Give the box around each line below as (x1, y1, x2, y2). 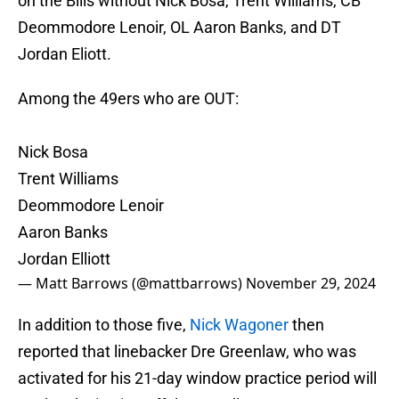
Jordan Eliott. (18, 45, 111, 64)
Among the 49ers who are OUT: (18, 89, 239, 109)
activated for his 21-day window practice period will (18, 369, 377, 388)
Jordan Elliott (18, 249, 110, 269)
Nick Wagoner (186, 315, 289, 335)
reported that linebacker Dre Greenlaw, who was (18, 342, 356, 362)
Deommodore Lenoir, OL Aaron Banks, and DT (18, 18, 341, 37)
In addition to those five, (18, 315, 186, 335)
